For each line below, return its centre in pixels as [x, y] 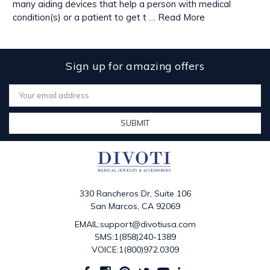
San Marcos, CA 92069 [135, 206]
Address [25, 99]
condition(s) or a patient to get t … [85, 17]
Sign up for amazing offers [135, 66]
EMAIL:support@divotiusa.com [135, 224]
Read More [181, 17]
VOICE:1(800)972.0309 [135, 250]
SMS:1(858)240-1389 [135, 237]
